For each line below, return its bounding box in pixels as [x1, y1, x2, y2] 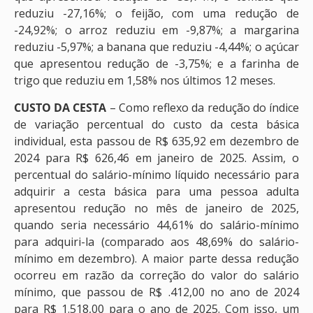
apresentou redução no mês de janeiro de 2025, [14, 200, 299, 216]
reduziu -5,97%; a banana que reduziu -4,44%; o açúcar [14, 39, 299, 55]
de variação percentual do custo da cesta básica [14, 116, 299, 132]
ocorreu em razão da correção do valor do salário [14, 267, 299, 283]
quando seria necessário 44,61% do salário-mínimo [14, 217, 299, 233]
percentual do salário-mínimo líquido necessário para [14, 166, 299, 182]
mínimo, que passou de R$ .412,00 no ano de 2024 [14, 284, 299, 300]
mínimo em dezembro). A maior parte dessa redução [14, 250, 299, 266]
